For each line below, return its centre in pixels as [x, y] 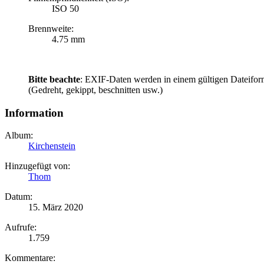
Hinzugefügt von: [37, 166]
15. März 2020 [56, 207]
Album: [19, 136]
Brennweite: [51, 29]
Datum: [19, 197]
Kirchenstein [52, 146]
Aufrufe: [21, 227]
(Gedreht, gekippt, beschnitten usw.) [95, 90]
